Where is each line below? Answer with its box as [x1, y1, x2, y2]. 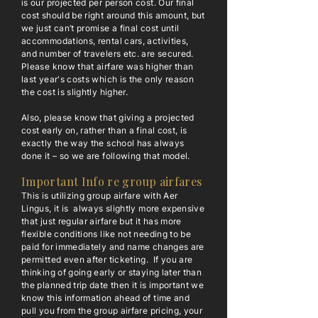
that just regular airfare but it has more [21, 216, 182, 226]
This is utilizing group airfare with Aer [21, 190, 178, 201]
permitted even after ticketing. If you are [21, 254, 193, 265]
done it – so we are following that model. [21, 150, 195, 161]
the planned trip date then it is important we [21, 280, 204, 290]
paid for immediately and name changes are [21, 241, 204, 252]
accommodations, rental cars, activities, [21, 35, 189, 46]
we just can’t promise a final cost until [21, 23, 180, 33]
